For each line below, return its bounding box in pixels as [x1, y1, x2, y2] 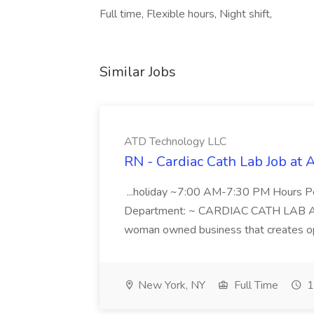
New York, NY [135, 278, 205, 293]
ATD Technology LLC [124, 134, 226, 149]
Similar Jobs [100, 62, 176, 81]
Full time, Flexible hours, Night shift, [100, 6, 272, 22]
